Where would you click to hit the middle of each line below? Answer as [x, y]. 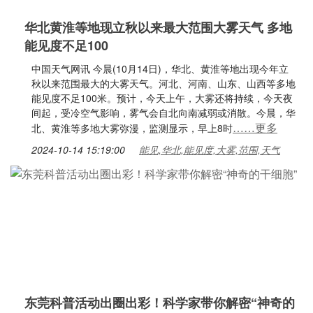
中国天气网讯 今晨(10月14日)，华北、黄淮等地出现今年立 [160, 68]
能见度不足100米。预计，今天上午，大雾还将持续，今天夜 [162, 98]
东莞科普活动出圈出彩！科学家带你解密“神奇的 [160, 303]
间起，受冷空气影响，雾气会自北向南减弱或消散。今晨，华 [163, 112]
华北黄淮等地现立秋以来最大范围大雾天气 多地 [158, 27]
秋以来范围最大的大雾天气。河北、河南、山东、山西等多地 [163, 83]
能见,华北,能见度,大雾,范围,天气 [210, 150]
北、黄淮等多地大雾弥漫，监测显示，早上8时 [132, 128]
